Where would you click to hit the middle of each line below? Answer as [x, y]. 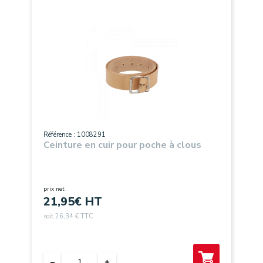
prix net [54, 189]
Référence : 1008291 [75, 135]
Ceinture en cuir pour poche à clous [122, 145]
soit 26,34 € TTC [68, 216]
